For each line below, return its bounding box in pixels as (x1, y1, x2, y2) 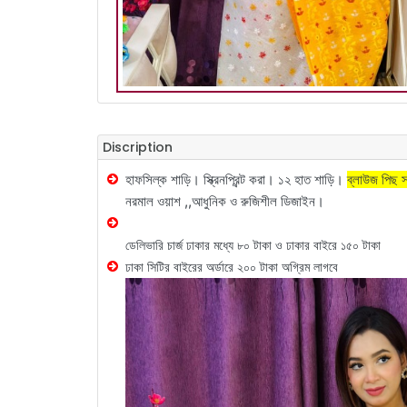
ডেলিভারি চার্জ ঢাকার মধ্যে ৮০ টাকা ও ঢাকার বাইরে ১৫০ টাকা (125, 237, 381, 253)
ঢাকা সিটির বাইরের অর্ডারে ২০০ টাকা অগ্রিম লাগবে (125, 259, 338, 274)
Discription (103, 138, 173, 156)
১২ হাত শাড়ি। (278, 171, 347, 188)
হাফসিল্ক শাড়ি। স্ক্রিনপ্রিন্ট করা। (125, 171, 278, 188)
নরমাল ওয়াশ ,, (125, 193, 192, 210)
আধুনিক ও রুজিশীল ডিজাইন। (192, 193, 324, 210)
